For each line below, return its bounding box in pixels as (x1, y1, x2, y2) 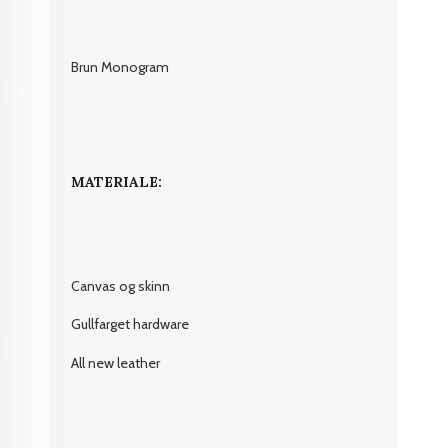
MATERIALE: (71, 172, 163, 191)
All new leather (71, 353, 161, 372)
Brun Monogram (71, 58, 170, 77)
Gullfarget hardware (71, 315, 190, 334)
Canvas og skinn (71, 276, 171, 295)
